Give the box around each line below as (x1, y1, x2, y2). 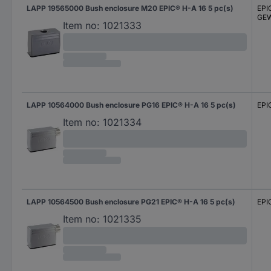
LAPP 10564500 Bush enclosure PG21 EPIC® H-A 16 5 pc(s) (27, 197, 235, 206)
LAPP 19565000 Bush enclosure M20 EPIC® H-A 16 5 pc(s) (27, 4, 233, 13)
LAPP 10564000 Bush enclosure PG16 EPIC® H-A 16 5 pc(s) (27, 100, 236, 109)
